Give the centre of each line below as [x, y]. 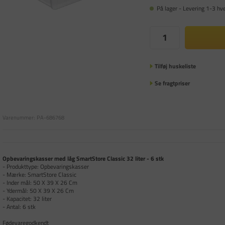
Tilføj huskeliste [175, 66]
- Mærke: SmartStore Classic [41, 174]
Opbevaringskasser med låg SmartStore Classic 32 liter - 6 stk [83, 158]
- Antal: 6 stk [21, 206]
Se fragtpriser [172, 83]
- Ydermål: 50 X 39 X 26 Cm [38, 190]
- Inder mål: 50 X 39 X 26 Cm [40, 182]
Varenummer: [19, 117]
